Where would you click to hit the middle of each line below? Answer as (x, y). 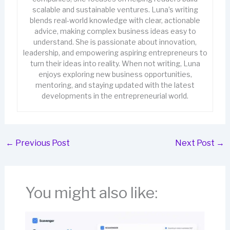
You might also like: (91, 192)
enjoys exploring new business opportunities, (115, 74)
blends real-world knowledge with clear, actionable (115, 20)
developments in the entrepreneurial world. (115, 95)
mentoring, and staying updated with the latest (115, 85)
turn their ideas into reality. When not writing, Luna (115, 63)
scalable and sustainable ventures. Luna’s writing (115, 9)
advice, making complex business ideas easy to (115, 31)
